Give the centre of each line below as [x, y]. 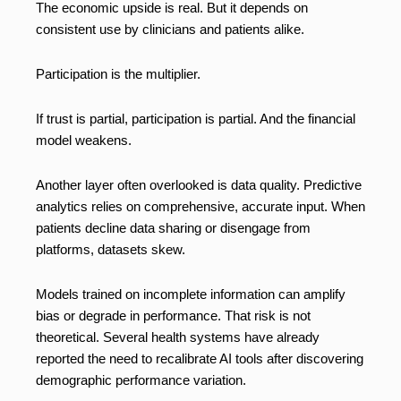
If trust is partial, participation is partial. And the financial [196, 119]
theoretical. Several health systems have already [178, 337]
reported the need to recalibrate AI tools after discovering [200, 359]
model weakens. [84, 141]
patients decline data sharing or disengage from [173, 228]
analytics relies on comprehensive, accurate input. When [200, 207]
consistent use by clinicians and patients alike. [170, 30]
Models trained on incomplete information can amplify [191, 294]
